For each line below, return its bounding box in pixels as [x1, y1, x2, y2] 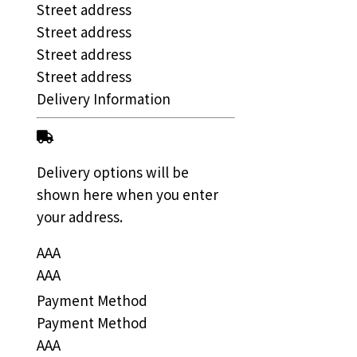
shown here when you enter [37, 184, 219, 205]
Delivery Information [37, 88, 171, 109]
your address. [37, 206, 124, 227]
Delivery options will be [37, 162, 190, 182]
